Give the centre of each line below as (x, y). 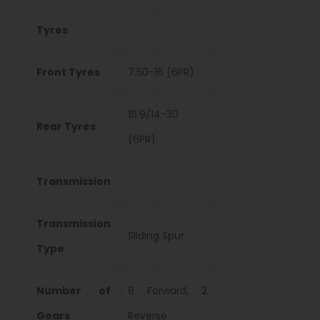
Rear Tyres (66, 127)
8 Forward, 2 (167, 291)
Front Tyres (68, 72)
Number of (74, 291)
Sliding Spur (156, 236)
